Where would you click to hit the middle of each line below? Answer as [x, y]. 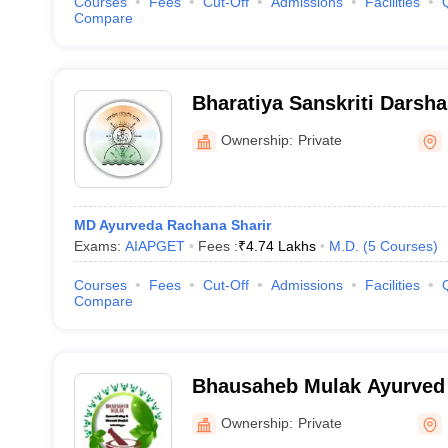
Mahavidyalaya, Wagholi [306, 129]
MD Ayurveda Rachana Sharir [172, 225]
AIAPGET [154, 246]
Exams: [99, 246]
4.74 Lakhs [280, 246]
